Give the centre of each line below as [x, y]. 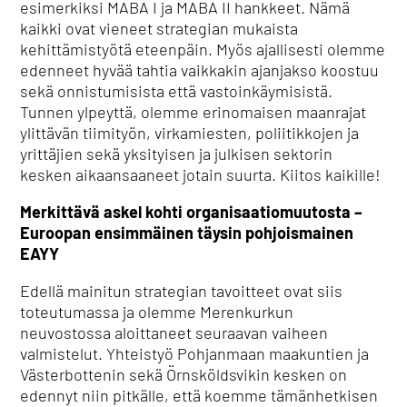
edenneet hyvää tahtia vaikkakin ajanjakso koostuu [200, 70]
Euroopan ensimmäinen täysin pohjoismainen [187, 233]
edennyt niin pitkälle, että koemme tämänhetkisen [199, 395]
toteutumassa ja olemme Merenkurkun [157, 312]
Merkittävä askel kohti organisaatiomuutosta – [192, 212]
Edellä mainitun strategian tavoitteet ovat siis [182, 291]
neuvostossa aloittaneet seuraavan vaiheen [174, 333]
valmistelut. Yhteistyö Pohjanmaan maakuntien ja [195, 353]
